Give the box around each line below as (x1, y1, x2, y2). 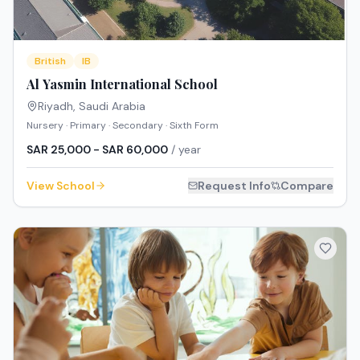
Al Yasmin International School (27, 75, 218, 92)
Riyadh (38, 98, 73, 113)
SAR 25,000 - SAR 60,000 (27, 141, 168, 157)
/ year (168, 141, 201, 157)
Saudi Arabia (79, 98, 145, 113)
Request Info (198, 178, 271, 193)
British (35, 54, 66, 67)
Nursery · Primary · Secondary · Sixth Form (27, 118, 219, 132)
